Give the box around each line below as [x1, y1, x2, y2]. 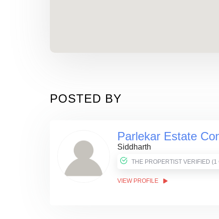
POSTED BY [50, 92, 122, 105]
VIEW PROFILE [117, 177, 160, 184]
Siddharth [117, 143, 151, 151]
